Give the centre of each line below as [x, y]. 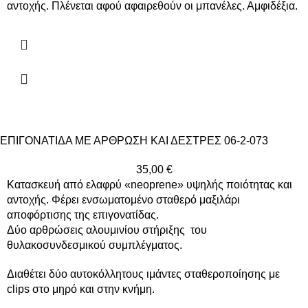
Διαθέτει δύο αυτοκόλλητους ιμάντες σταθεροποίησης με [143, 274]
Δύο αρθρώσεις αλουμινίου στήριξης [96, 230]
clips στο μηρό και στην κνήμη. [81, 289]
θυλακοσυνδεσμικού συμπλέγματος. [95, 245]
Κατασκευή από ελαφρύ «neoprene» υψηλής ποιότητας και [150, 185]
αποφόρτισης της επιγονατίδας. [83, 215]
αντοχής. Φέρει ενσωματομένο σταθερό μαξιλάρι [123, 200]
